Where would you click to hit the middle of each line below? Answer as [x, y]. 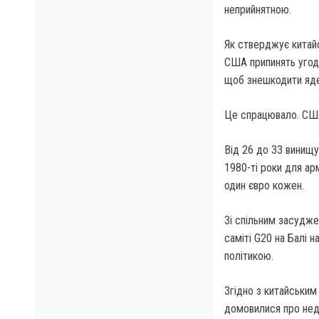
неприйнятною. [258, 10]
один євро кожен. [264, 186]
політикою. [249, 256]
